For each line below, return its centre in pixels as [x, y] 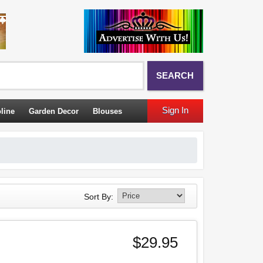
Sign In [175, 110]
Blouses [107, 111]
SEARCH [175, 75]
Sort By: [99, 197]
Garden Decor [54, 111]
